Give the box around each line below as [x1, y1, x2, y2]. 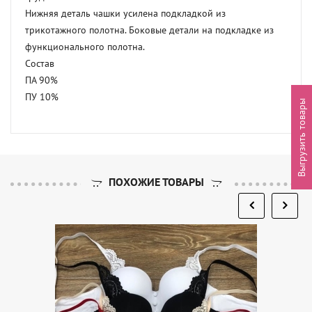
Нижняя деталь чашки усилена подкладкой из [25, 6, 226, 19]
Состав [25, 56, 54, 70]
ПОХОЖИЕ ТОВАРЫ [108, 174, 204, 189]
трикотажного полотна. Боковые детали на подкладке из [25, 23, 274, 36]
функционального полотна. [25, 40, 145, 53]
